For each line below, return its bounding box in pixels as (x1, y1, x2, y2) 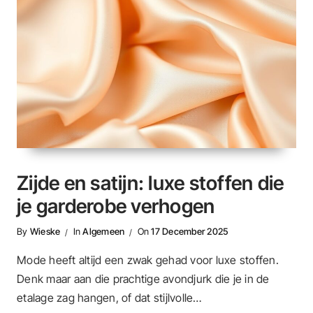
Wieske (29, 226, 61, 238)
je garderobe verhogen (17, 194, 215, 219)
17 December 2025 (151, 226, 228, 238)
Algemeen (82, 226, 125, 238)
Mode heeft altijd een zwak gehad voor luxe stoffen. (17, 252, 279, 267)
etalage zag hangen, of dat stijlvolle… (17, 290, 202, 305)
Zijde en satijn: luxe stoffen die (17, 171, 284, 196)
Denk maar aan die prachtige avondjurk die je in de (17, 271, 270, 286)
